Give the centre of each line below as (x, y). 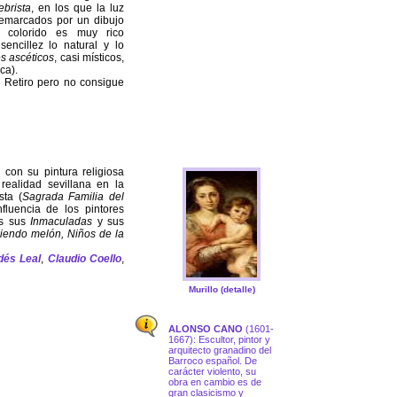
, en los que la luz (78, 8)
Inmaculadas (62, 222)
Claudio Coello (85, 259)
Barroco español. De (213, 361)
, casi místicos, (90, 58)
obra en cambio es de (215, 382)
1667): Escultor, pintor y (219, 340)
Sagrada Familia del (73, 197)
